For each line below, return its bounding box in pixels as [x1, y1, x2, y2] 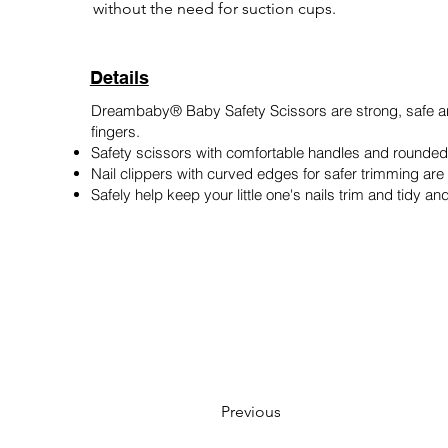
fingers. [90, 122, 140, 141]
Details [89, 67, 149, 88]
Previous [221, 402, 281, 421]
